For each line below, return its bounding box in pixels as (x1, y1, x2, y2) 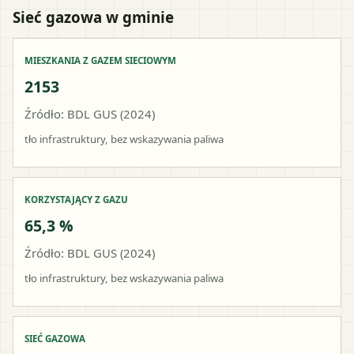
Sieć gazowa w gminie (13, 6, 174, 27)
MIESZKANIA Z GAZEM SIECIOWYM (24, 54, 176, 66)
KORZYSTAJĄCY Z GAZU (24, 193, 128, 205)
